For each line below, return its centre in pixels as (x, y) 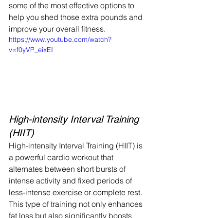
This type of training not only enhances (77, 204)
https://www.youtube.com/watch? (60, 39)
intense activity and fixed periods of (71, 180)
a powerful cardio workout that (62, 157)
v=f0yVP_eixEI (31, 49)
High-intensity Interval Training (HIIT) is (77, 145)
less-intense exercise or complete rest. (75, 192)
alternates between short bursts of (68, 169)
